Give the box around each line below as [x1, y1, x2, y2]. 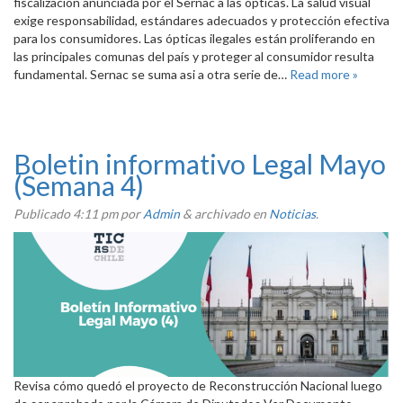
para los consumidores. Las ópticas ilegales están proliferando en [13, 30, 375, 46]
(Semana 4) [13, 168, 144, 201]
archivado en [192, 205, 269, 221]
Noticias [269, 205, 316, 221]
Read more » [290, 66, 358, 82]
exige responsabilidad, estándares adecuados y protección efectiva [13, 12, 390, 28]
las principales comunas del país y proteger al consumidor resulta [13, 48, 374, 64]
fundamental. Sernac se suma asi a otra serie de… [13, 66, 290, 82]
